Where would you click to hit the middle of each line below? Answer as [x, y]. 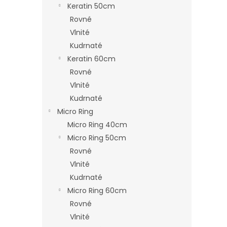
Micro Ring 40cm [97, 125]
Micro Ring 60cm [97, 191]
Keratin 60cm [91, 59]
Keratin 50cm [91, 6]
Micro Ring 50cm [97, 138]
